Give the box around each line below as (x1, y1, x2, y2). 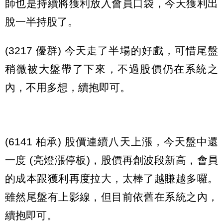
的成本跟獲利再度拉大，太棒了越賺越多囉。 (5, 172, 218, 184)
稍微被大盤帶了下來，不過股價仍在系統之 (5, 63, 218, 75)
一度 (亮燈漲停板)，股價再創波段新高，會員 (5, 154, 218, 166)
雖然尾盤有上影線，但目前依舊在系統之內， (5, 191, 218, 203)
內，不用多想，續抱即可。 (5, 81, 130, 93)
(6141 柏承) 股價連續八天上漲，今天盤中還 (5, 135, 218, 147)
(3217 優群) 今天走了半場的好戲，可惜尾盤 (5, 44, 218, 56)
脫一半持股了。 (5, 16, 78, 28)
